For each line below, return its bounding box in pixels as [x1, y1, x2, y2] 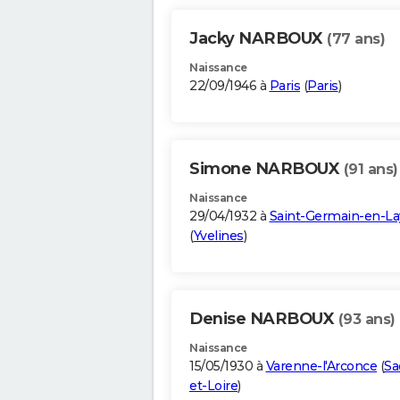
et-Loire [189, 378, 237, 395]
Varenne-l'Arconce [265, 358, 377, 375]
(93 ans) [337, 311, 396, 329]
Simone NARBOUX [189, 159, 344, 179]
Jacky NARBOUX [189, 29, 327, 49]
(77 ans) [327, 30, 385, 48]
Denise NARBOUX [189, 309, 338, 329]
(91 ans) [343, 161, 398, 179]
